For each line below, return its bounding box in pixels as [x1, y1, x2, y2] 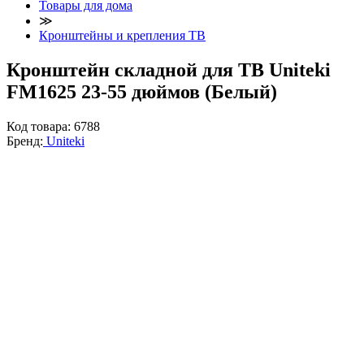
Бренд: [6, 133, 43, 148]
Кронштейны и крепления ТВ [39, 28, 206, 42]
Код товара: [6, 119, 74, 133]
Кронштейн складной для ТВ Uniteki [6, 58, 331, 80]
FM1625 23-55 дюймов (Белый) [6, 80, 277, 102]
